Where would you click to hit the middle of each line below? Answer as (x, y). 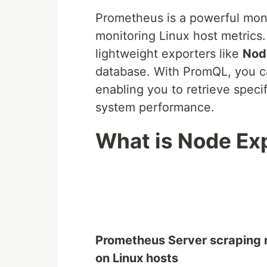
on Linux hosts (137, 258)
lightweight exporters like (169, 54)
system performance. (155, 107)
